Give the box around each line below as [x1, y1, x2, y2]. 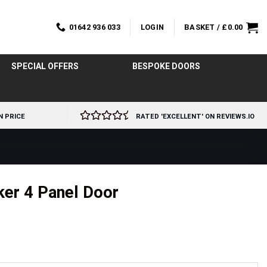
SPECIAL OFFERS [11, 61, 79, 71]
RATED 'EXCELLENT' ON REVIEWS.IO [136, 113, 254, 120]
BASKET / [184, 22, 222, 32]
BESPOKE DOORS [132, 61, 200, 71]
